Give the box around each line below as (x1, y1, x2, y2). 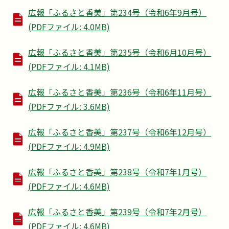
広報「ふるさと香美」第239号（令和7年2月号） (28, 205, 207, 218)
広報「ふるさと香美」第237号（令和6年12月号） (28, 126, 211, 139)
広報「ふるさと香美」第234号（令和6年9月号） (28, 6, 207, 19)
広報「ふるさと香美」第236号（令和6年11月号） (28, 86, 211, 99)
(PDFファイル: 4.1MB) (28, 60, 110, 73)
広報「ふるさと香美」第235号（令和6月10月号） (28, 46, 211, 59)
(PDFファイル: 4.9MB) (28, 140, 110, 153)
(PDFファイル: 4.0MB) (28, 20, 110, 33)
